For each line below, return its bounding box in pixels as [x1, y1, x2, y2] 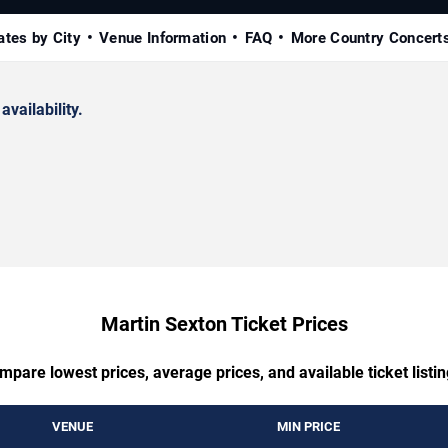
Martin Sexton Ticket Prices [100, 312, 348, 337]
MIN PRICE [277, 419, 340, 435]
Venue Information [99, 29, 227, 48]
